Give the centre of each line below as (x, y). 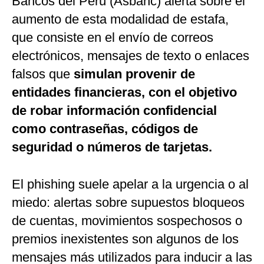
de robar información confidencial (114, 111)
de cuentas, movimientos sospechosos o (127, 221)
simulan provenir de (134, 74)
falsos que (43, 74)
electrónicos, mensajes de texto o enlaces (131, 56)
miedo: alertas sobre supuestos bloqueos (128, 203)
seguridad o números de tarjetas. (112, 147)
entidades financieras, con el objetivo (124, 93)
